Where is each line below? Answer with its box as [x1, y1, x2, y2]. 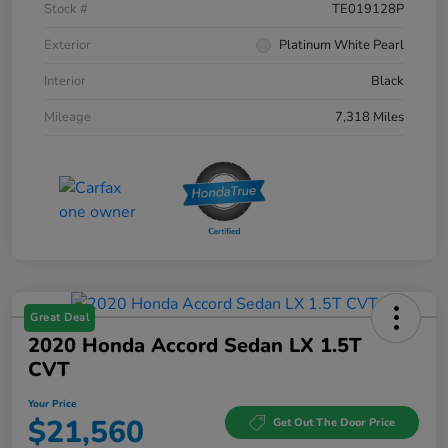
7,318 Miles [335, 107, 404, 126]
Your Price [28, 396, 76, 411]
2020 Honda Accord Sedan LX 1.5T [28, 331, 362, 359]
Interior [44, 71, 86, 90]
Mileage [44, 107, 91, 126]
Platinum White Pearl [279, 35, 404, 54]
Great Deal [30, 309, 89, 325]
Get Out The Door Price [273, 415, 395, 431]
